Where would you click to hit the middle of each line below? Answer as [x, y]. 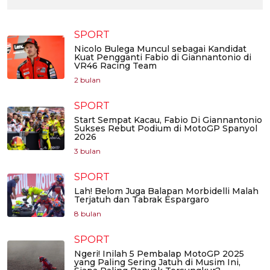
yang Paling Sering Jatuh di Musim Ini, [157, 262]
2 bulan [87, 80]
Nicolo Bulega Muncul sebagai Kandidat [160, 49]
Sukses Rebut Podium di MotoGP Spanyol [166, 129]
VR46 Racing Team [115, 66]
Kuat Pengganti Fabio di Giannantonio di [163, 58]
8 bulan [88, 214]
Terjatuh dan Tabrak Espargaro [142, 200]
